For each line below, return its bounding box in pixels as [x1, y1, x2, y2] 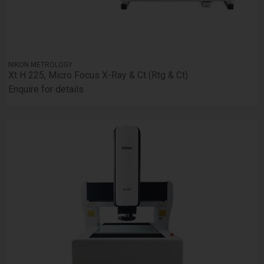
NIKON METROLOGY [8, 60, 73, 69]
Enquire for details [8, 83, 84, 95]
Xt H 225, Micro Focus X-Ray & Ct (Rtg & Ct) [8, 69, 189, 81]
